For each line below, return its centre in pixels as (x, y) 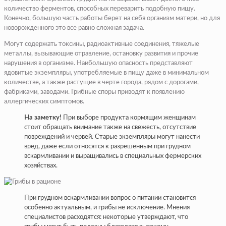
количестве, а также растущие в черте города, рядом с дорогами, (101, 82)
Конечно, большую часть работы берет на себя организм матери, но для (112, 18)
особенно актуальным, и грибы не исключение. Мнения (107, 207)
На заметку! (43, 118)
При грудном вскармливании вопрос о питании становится (110, 198)
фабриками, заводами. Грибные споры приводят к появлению (94, 92)
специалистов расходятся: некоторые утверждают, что (106, 217)
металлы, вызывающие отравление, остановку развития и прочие (101, 53)
